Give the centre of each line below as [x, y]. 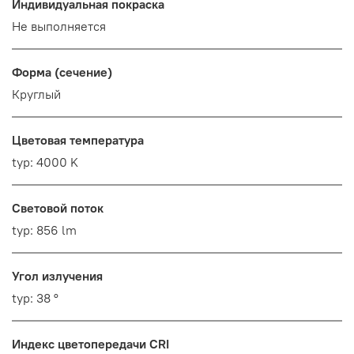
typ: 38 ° [35, 298]
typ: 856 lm [44, 230]
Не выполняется [59, 26]
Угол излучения [57, 276]
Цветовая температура [78, 140]
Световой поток [58, 208]
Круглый [36, 94]
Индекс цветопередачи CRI [90, 344]
